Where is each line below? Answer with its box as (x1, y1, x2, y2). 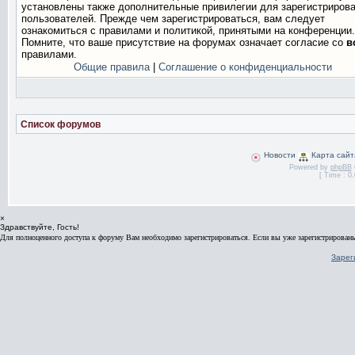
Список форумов (21, 119, 101, 130)
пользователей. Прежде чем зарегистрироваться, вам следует (21, 13, 325, 25)
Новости (261, 151, 296, 159)
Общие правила (73, 61, 150, 73)
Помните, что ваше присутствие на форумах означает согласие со (21, 36, 346, 48)
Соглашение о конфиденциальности (158, 61, 332, 73)
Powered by (288, 163, 330, 171)
